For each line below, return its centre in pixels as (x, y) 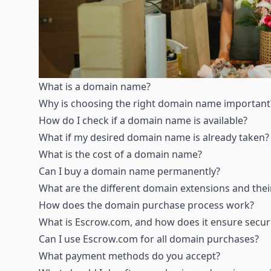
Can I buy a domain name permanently (127, 171)
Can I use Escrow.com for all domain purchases (147, 239)
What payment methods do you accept (127, 256)
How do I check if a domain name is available (141, 120)
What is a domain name (93, 86)
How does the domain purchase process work (144, 205)
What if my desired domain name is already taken (152, 137)
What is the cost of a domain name (118, 154)
